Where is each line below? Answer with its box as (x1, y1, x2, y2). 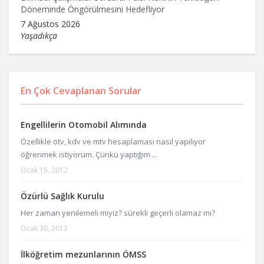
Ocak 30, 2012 (21, 223, 68, 233)
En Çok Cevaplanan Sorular (21, 84, 141, 97)
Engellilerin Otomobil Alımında (21, 118, 147, 130)
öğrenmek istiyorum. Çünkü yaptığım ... (21, 148, 157, 160)
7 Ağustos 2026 (21, 18, 80, 29)
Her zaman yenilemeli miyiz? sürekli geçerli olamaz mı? (21, 207, 215, 218)
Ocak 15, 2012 (21, 164, 68, 175)
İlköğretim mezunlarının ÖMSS (21, 248, 146, 260)
